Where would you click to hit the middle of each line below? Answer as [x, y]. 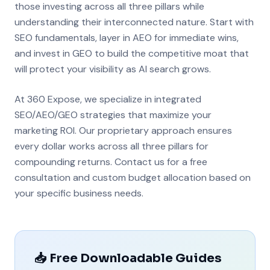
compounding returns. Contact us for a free [111, 162]
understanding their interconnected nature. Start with [134, 22]
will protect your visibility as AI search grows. [113, 69]
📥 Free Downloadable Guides [128, 258]
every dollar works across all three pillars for [111, 146]
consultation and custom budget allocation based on [133, 177]
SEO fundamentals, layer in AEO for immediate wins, [127, 38]
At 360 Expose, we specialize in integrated [108, 99]
